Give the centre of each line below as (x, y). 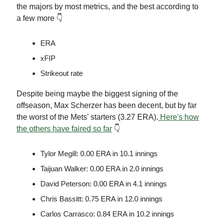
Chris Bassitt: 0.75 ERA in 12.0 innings (101, 199)
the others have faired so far (64, 129)
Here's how (179, 117)
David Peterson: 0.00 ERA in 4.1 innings (104, 184)
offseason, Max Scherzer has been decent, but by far (107, 106)
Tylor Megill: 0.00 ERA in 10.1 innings (99, 154)
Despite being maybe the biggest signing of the (97, 94)
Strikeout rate (62, 73)
